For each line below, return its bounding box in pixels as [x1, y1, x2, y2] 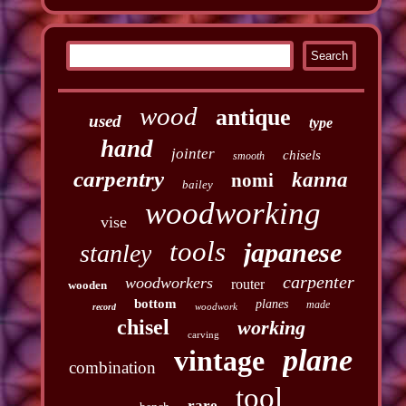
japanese [244, 237, 343, 267]
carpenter [282, 271, 354, 292]
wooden [67, 277, 107, 292]
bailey [182, 177, 214, 191]
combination [69, 357, 157, 377]
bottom [133, 295, 177, 311]
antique [216, 103, 292, 130]
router [230, 275, 265, 292]
